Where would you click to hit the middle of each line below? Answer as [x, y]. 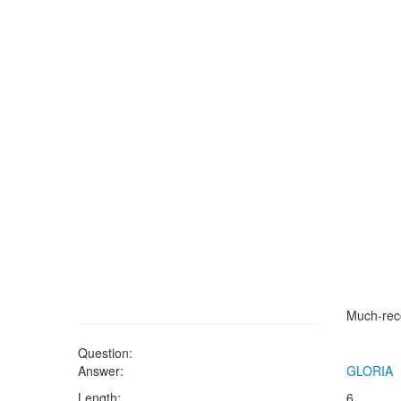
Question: [105, 353]
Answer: [101, 371]
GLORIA [370, 371]
